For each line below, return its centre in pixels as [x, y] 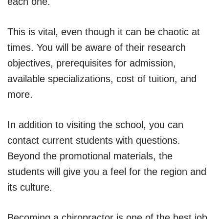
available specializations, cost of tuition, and [102, 78]
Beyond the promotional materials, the [90, 156]
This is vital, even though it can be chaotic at [104, 32]
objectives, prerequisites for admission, [92, 63]
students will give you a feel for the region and [107, 171]
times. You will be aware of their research [97, 47]
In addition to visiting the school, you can [95, 124]
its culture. [30, 187]
